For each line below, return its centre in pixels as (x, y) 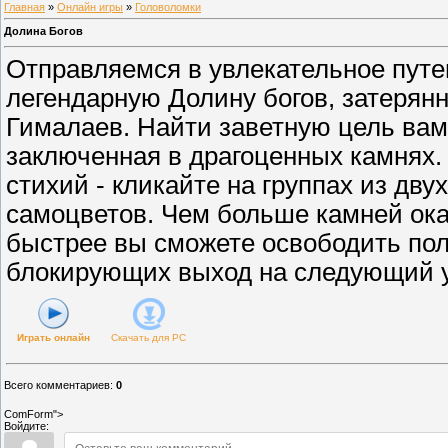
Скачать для (140, 337)
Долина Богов (43, 31)
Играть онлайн (53, 337)
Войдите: (26, 425)
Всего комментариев (57, 384)
